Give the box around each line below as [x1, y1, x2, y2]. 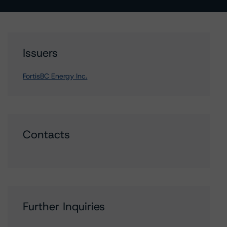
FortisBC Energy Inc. [23, 71, 88, 81]
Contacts [23, 127, 70, 142]
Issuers [23, 46, 58, 60]
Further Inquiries [23, 199, 105, 214]
